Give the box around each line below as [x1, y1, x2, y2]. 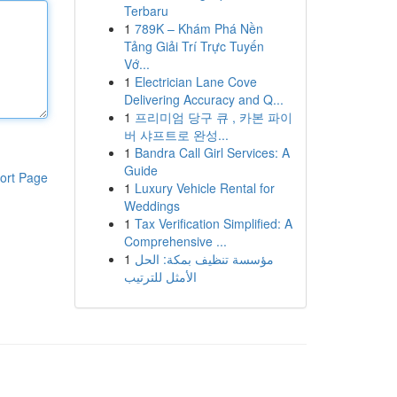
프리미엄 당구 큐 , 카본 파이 [134, 108, 292, 126]
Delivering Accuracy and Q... [123, 90, 284, 108]
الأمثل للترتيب [123, 268, 197, 285]
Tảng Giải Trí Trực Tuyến [123, 37, 264, 55]
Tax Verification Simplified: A [134, 214, 292, 232]
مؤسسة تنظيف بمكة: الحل [134, 250, 274, 268]
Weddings [123, 197, 180, 214]
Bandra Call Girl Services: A [134, 144, 290, 161]
